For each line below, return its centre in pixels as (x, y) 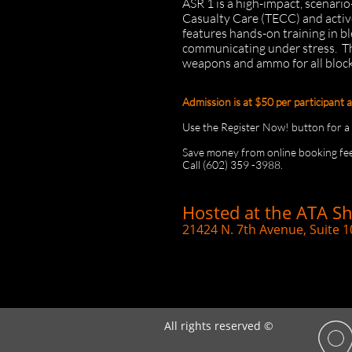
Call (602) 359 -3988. (233, 165)
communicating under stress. (260, 48)
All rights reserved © (219, 325)
